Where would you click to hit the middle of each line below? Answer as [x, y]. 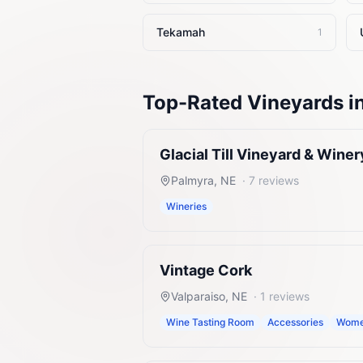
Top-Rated [195, 102]
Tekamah [181, 32]
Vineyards [295, 102]
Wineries [186, 206]
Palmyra [192, 180]
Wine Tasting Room [210, 322]
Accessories [295, 322]
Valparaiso [198, 296]
